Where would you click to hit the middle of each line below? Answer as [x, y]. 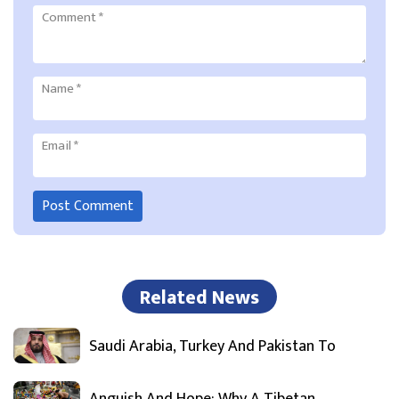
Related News [199, 298]
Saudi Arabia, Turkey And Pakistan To [212, 347]
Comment [70, 17]
